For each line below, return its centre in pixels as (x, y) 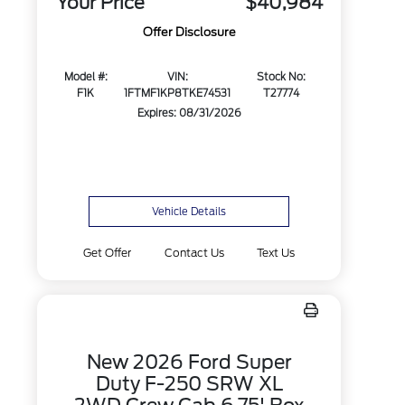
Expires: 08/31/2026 (189, 113)
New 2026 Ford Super (189, 362)
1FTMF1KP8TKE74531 (178, 94)
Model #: (85, 77)
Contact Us (194, 253)
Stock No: (281, 77)
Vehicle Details (189, 212)
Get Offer (108, 253)
